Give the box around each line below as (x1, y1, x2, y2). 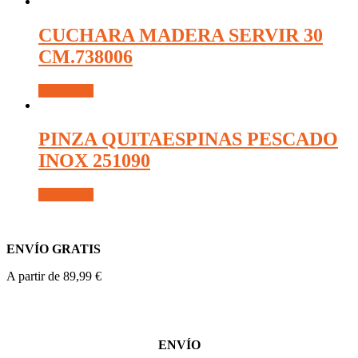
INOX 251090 (38, 149, 150, 171)
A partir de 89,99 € (6, 268, 101, 283)
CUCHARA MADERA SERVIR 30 (38, 25, 323, 46)
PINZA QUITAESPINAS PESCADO (38, 128, 338, 149)
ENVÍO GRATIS (6, 241, 101, 256)
